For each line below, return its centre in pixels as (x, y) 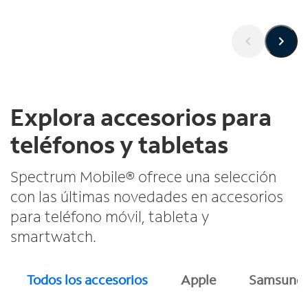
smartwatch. (53, 236)
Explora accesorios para (141, 117)
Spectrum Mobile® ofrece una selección (143, 176)
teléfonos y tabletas (119, 144)
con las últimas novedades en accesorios (147, 196)
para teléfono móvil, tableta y (110, 216)
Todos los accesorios (87, 279)
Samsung (276, 279)
